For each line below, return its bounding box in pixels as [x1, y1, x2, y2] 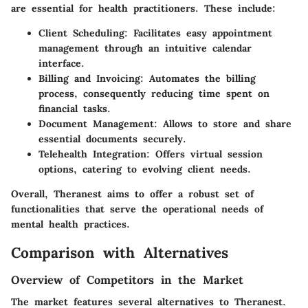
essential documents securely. [38, 133, 186, 146]
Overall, [11, 188, 54, 201]
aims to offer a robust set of [102, 188, 254, 201]
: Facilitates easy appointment [124, 27, 272, 40]
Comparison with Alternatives [11, 243, 228, 263]
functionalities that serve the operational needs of [11, 203, 263, 216]
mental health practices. [11, 218, 130, 231]
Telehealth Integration [38, 148, 146, 161]
